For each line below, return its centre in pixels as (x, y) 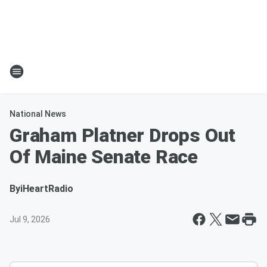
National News (38, 114)
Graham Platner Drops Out (123, 135)
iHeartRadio (47, 189)
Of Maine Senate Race (104, 157)
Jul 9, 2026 (30, 219)
